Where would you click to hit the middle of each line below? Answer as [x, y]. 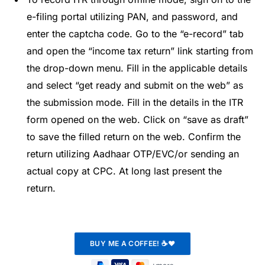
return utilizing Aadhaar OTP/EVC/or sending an [133, 154]
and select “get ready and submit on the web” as [135, 85]
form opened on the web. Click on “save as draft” [138, 120]
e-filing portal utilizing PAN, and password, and [132, 17]
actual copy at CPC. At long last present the [124, 171]
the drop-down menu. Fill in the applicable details [137, 68]
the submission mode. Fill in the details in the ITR [135, 103]
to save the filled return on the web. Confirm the [134, 137]
